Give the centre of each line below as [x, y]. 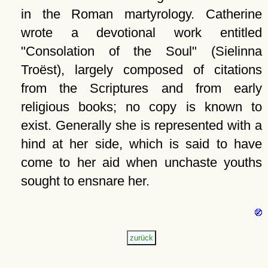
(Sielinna [229, 51]
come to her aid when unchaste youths [141, 162]
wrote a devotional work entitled [141, 33]
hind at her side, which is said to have [141, 144]
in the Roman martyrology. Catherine [141, 14]
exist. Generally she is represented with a [141, 125]
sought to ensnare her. [85, 181]
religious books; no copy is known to [141, 107]
